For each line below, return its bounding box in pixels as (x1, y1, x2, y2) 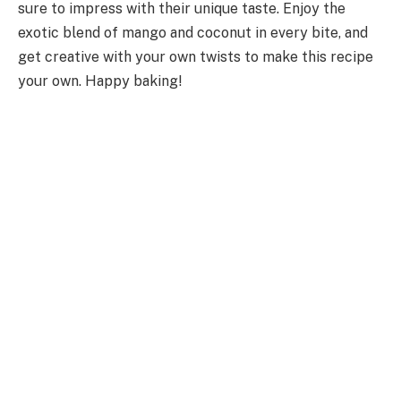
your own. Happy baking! (18, 72, 182, 90)
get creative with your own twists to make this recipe (18, 47, 373, 65)
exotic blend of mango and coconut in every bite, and (18, 23, 368, 41)
